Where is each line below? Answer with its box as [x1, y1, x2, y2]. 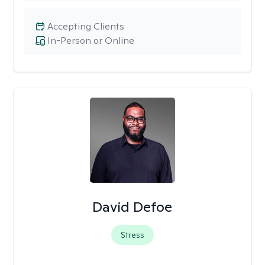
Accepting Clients [47, 20, 124, 33]
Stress [120, 230, 144, 240]
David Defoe [92, 198, 173, 216]
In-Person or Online [47, 34, 134, 47]
